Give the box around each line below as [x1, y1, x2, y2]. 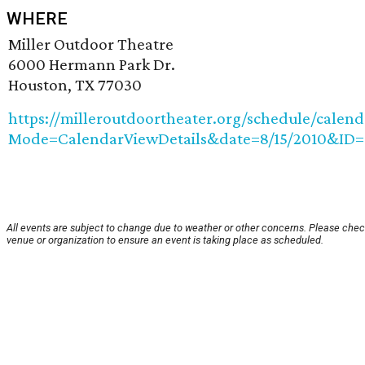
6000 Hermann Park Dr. [8, 54, 175, 74]
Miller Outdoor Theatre [8, 33, 174, 54]
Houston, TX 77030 [8, 74, 142, 95]
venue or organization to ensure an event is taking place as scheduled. [7, 233, 323, 246]
